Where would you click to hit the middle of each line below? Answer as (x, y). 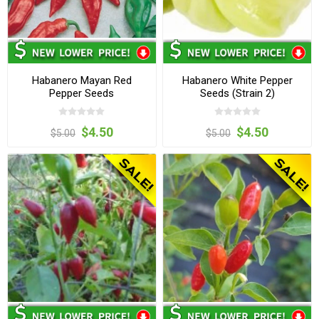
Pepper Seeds (82, 93)
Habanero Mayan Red (82, 80)
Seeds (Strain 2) (237, 93)
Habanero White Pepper (237, 80)
